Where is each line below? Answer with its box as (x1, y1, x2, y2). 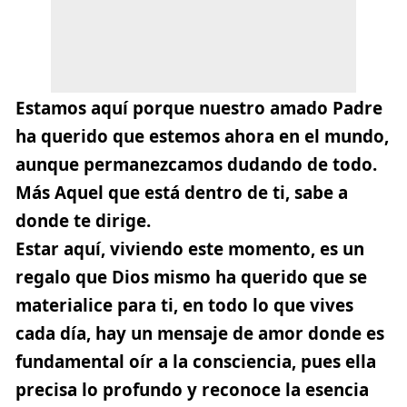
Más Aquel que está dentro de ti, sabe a (15, 180, 348, 204)
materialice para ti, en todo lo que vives (15, 293, 353, 317)
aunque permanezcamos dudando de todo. (15, 152, 377, 176)
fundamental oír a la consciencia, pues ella (15, 349, 376, 373)
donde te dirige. (15, 208, 151, 233)
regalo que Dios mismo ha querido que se (15, 264, 367, 289)
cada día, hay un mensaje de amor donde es (15, 321, 384, 345)
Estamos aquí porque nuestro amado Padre (15, 95, 382, 120)
